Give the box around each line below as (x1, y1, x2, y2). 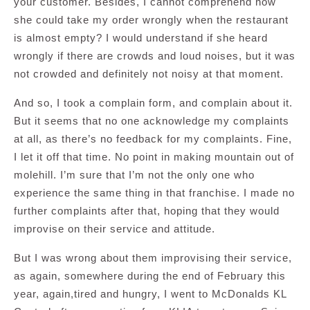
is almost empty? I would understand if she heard (14, 32, 268, 44)
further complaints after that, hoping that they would (14, 205, 280, 217)
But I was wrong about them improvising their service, (14, 252, 292, 264)
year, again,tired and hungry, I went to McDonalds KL (14, 288, 286, 300)
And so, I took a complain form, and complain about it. (14, 97, 293, 109)
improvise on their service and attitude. (14, 223, 215, 235)
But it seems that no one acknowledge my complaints (14, 115, 289, 127)
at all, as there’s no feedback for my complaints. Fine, (14, 133, 292, 145)
